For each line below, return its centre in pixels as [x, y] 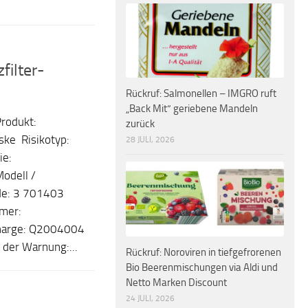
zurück [140, 124]
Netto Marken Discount [176, 282]
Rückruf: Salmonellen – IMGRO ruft [201, 94]
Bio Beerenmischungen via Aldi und [202, 267]
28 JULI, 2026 [150, 140]
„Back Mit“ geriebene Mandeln [192, 109]
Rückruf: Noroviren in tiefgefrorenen [203, 252]
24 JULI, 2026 [150, 298]
